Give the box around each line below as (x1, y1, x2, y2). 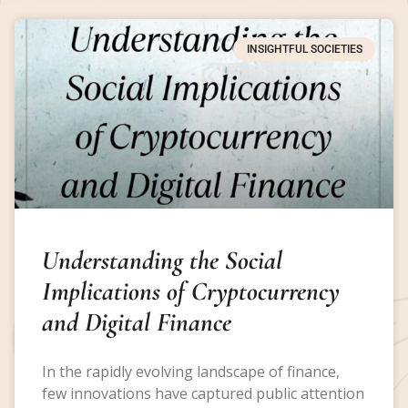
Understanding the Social (42, 243, 282, 276)
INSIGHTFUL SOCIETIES (246, 42, 362, 56)
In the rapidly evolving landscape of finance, (42, 361, 340, 382)
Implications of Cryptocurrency (42, 274, 340, 307)
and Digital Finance (42, 305, 231, 338)
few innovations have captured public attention (42, 382, 364, 403)
